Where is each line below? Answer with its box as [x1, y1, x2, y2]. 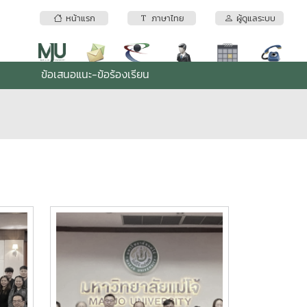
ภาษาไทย [148, 12, 184, 25]
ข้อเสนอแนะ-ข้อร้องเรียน [40, 66, 149, 82]
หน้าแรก [62, 12, 95, 25]
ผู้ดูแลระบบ [232, 12, 275, 25]
